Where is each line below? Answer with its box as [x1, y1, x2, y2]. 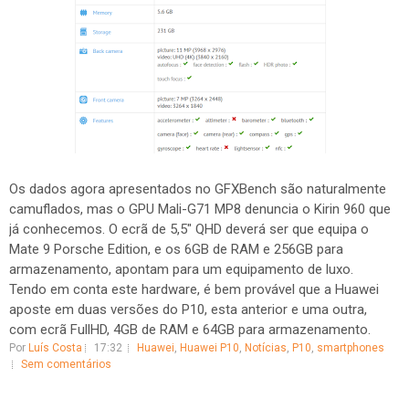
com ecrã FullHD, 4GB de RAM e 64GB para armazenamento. [9, 321, 371, 338]
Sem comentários [21, 358, 111, 371]
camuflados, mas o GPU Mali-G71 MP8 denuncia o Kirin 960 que [9, 201, 391, 217]
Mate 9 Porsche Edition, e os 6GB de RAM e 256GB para [9, 241, 343, 257]
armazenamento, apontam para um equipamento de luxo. [9, 261, 353, 278]
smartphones [317, 341, 384, 354]
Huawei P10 [180, 341, 239, 354]
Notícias [245, 341, 287, 354]
